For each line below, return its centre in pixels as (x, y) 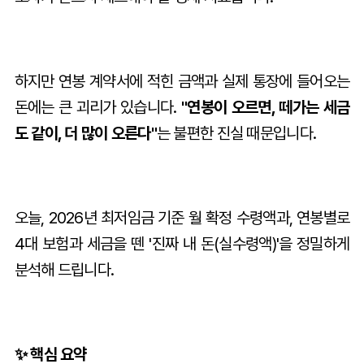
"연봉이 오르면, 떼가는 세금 (266, 107)
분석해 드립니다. (64, 269)
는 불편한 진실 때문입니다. (236, 133)
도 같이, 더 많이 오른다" (85, 133)
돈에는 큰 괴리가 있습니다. (98, 107)
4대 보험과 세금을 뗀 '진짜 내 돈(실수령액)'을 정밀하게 (182, 243)
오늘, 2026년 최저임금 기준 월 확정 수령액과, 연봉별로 (182, 217)
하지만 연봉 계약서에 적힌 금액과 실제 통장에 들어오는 (182, 81)
